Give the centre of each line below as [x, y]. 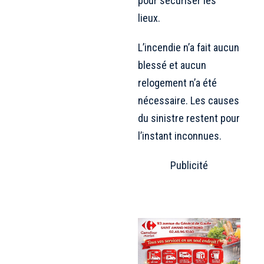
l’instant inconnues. [180, 136]
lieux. [149, 18]
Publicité [189, 165]
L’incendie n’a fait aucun [189, 47]
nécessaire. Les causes [189, 100]
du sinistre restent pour [189, 118]
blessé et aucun [172, 65]
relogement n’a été [177, 82]
